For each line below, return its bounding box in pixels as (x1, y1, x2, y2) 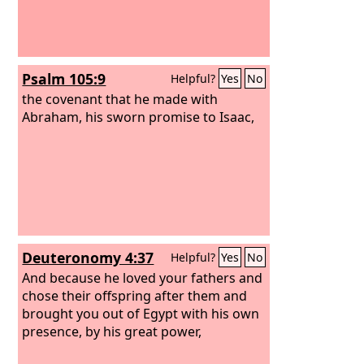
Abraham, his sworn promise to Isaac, (22, 107, 255, 126)
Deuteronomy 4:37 (22, 248, 154, 267)
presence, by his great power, (22, 322, 202, 340)
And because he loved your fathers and (22, 268, 263, 287)
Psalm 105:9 (22, 69, 106, 89)
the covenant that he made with (22, 89, 219, 108)
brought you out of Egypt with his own (22, 304, 260, 323)
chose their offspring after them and (22, 286, 248, 305)
